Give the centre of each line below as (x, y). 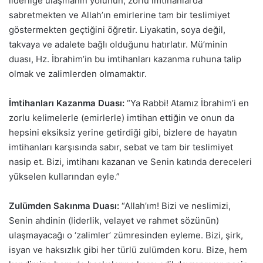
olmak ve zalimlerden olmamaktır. (78, 74)
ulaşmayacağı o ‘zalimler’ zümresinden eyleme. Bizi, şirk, (126, 235)
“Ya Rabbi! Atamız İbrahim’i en (187, 103)
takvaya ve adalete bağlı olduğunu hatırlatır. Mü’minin (118, 45)
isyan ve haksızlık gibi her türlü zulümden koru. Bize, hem (128, 250)
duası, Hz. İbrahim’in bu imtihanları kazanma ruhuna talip (125, 59)
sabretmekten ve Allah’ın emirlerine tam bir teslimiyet (119, 15)
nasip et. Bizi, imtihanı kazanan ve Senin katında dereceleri (130, 162)
